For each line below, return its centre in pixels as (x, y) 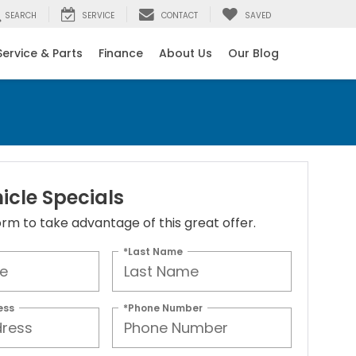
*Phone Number (163, 308)
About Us (186, 54)
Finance (121, 54)
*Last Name (153, 251)
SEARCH (21, 16)
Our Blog (253, 54)
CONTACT (180, 16)
